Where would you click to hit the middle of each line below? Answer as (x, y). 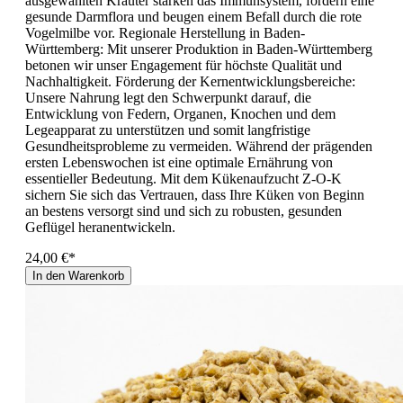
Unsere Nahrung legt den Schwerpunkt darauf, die (168, 98)
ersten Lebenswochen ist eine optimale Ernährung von (179, 163)
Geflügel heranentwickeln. (100, 228)
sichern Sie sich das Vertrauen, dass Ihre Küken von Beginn (195, 195)
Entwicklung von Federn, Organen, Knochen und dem (180, 114)
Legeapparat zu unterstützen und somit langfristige (168, 130)
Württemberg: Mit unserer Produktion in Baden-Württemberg (199, 49)
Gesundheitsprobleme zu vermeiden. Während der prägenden (199, 147)
